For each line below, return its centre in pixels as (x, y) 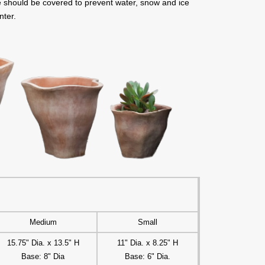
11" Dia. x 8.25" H (148, 243)
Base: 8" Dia (43, 257)
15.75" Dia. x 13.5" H (43, 243)
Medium (43, 222)
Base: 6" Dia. (148, 257)
